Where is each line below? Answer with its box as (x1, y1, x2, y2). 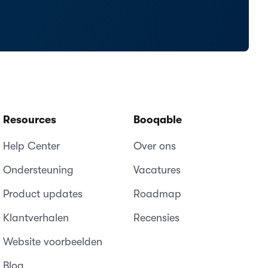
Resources (3, 113, 57, 126)
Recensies (133, 211, 179, 224)
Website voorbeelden (3, 235, 103, 248)
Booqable (133, 113, 182, 126)
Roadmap (133, 187, 181, 200)
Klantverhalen (3, 211, 69, 224)
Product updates (3, 187, 83, 200)
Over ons (133, 139, 176, 152)
